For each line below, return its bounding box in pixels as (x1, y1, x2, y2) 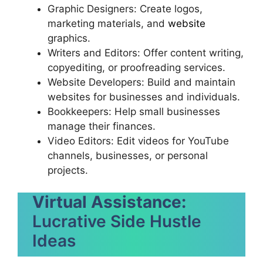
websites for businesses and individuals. (48, 90, 240, 103)
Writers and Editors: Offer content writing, (48, 46, 244, 59)
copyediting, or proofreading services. (48, 61, 225, 73)
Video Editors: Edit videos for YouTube (48, 134, 229, 147)
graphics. (48, 32, 90, 44)
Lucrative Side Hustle (32, 211, 201, 231)
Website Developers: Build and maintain (48, 76, 235, 88)
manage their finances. (48, 120, 156, 132)
